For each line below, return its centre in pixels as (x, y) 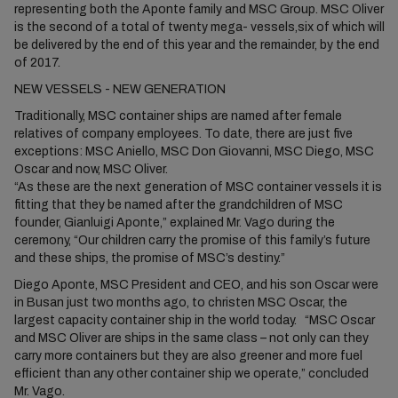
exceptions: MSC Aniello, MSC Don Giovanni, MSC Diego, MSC (194, 151)
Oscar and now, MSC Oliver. (91, 169)
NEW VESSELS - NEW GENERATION (119, 89)
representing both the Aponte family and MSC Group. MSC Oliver (199, 9)
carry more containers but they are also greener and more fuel (188, 356)
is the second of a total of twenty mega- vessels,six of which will (199, 27)
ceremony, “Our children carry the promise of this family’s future (192, 240)
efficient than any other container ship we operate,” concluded (191, 374)
